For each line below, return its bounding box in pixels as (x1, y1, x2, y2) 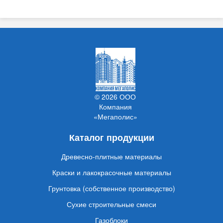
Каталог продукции (69, 131, 154, 144)
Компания (99, 102, 132, 112)
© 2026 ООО (95, 92, 136, 102)
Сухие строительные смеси (67, 199, 156, 210)
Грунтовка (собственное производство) (48, 183, 175, 194)
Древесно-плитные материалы (61, 151, 162, 162)
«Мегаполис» (93, 111, 137, 122)
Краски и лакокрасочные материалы (52, 167, 171, 178)
